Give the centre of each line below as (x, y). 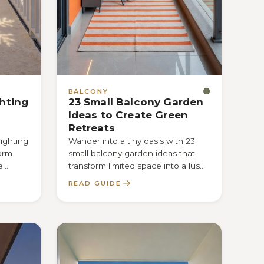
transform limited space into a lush (136, 166)
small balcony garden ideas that (131, 154)
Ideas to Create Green (128, 115)
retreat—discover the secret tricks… (139, 178)
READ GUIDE (95, 183)
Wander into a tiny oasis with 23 (131, 141)
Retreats (91, 128)
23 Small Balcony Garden (136, 102)
